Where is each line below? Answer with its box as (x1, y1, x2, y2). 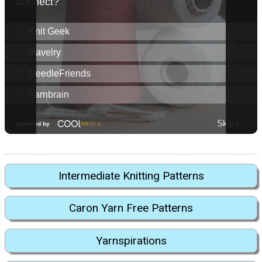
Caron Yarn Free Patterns (69, 201, 193, 215)
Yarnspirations (95, 233, 167, 247)
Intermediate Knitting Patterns (58, 168, 204, 182)
